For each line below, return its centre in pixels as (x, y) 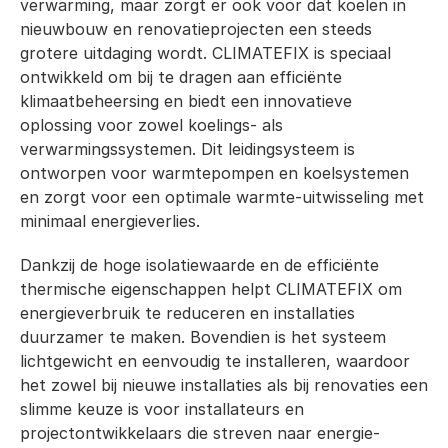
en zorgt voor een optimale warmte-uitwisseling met (222, 197)
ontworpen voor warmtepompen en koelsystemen (214, 173)
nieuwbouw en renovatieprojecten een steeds (196, 29)
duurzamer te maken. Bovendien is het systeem (203, 337)
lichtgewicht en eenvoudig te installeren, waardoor (215, 361)
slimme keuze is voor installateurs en (162, 409)
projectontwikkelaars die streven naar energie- (200, 433)
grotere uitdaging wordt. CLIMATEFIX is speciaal (205, 53)
